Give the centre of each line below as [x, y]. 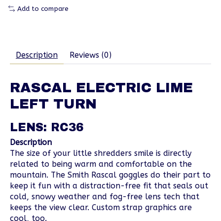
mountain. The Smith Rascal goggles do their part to [110, 175]
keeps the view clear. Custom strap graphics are [101, 207]
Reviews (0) [91, 55]
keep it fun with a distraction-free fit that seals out [109, 185]
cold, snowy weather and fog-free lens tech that [105, 196]
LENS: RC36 [47, 128]
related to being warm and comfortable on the [101, 164]
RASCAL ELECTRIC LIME [101, 88]
